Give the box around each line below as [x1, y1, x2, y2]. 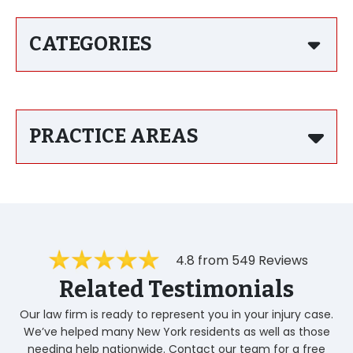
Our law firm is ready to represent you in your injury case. [20, 307, 333, 322]
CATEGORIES [29, 32, 152, 56]
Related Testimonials [59, 276, 294, 303]
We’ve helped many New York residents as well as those [23, 324, 330, 340]
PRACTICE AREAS [29, 124, 199, 148]
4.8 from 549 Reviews [176, 251, 308, 269]
